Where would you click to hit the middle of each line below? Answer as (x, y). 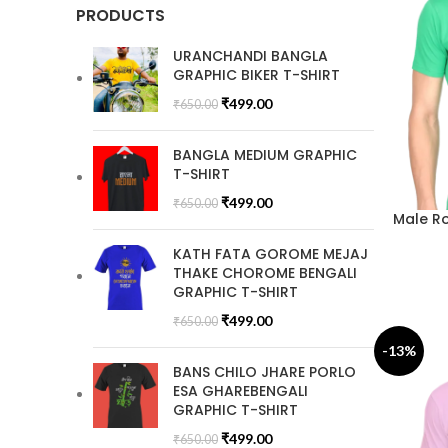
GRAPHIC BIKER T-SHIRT (256, 75)
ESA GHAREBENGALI (240, 391)
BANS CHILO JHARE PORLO (264, 372)
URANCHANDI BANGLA (250, 56)
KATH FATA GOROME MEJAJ (270, 254)
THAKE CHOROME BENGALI (265, 273)
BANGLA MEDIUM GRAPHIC (265, 155)
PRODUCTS (120, 15)
